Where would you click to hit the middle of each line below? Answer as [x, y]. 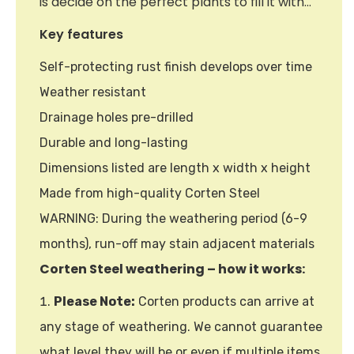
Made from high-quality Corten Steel [150, 193]
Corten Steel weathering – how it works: [172, 269]
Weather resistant [93, 92]
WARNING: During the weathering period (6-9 [173, 218]
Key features [81, 34]
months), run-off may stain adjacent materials [177, 243]
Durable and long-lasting [114, 142]
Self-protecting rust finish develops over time [176, 66]
